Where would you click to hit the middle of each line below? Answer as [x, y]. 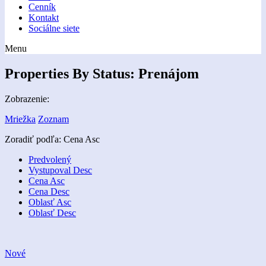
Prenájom [169, 73]
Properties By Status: [72, 73]
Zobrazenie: [27, 99]
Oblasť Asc [50, 202]
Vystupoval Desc [60, 170]
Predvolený [50, 159]
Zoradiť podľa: [34, 139]
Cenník [42, 7]
